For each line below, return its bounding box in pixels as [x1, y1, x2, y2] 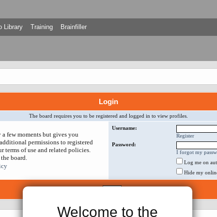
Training [30, 23, 53, 31]
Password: [112, 141, 136, 147]
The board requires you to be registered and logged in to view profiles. [29, 113, 188, 119]
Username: [112, 125, 137, 131]
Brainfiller [60, 23, 87, 31]
